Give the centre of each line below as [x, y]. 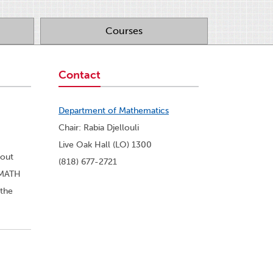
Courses [124, 31]
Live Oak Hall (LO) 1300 [105, 145]
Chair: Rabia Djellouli [99, 128]
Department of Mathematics [114, 111]
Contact [80, 75]
